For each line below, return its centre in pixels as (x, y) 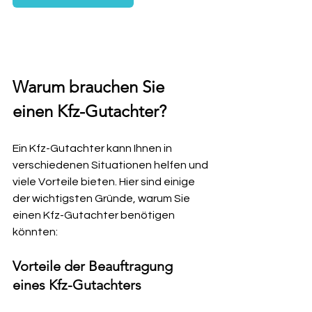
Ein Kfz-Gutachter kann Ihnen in (93, 148)
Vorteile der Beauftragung (94, 266)
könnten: (35, 232)
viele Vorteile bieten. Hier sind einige (105, 182)
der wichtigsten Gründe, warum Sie (102, 198)
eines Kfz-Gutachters (77, 285)
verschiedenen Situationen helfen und (111, 165)
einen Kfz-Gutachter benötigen (95, 215)
